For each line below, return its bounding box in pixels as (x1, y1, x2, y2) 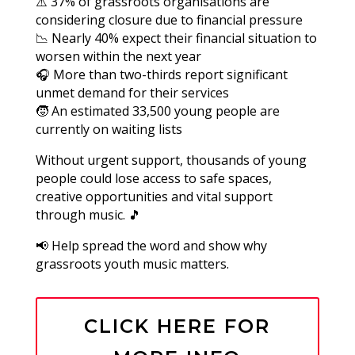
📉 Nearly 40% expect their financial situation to (35, 29, 317, 47)
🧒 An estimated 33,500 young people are (35, 102, 280, 120)
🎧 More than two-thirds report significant (35, 66, 288, 83)
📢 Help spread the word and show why (35, 237, 267, 254)
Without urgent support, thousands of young (35, 151, 307, 169)
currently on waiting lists (35, 120, 182, 138)
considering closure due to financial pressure (35, 11, 303, 29)
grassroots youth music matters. (35, 255, 229, 273)
